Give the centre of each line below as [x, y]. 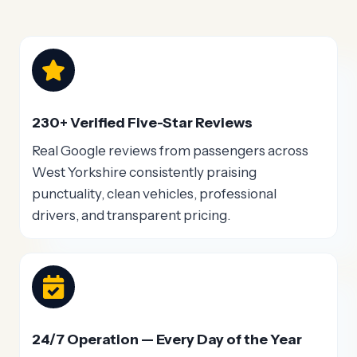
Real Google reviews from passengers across [170, 151]
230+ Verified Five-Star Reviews [142, 123]
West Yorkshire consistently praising [144, 173]
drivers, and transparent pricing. [131, 216]
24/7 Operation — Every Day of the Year [167, 339]
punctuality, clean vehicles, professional [154, 194]
